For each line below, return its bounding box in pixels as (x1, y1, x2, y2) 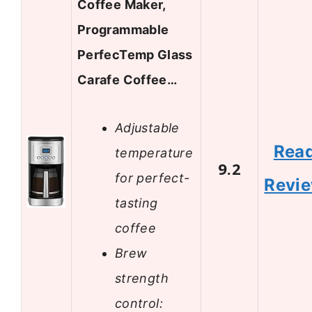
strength (115, 270, 169, 286)
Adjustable (115, 120, 180, 135)
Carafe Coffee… (77, 72, 178, 88)
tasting (115, 195, 158, 210)
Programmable (77, 22, 169, 38)
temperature (115, 145, 193, 160)
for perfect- (115, 170, 190, 185)
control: (115, 295, 163, 311)
